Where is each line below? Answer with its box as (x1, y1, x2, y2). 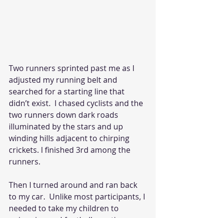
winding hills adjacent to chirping (9, 133, 131, 144)
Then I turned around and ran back (9, 180, 139, 191)
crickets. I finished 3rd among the (9, 145, 132, 156)
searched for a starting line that (9, 86, 127, 97)
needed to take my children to (9, 203, 121, 214)
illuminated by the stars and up (9, 121, 125, 132)
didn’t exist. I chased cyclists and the (9, 98, 145, 109)
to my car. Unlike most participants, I (9, 191, 147, 202)
